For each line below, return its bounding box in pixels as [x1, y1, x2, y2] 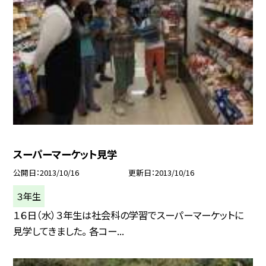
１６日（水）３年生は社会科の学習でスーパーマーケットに [13, 207, 244, 222]
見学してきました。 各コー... [13, 223, 125, 238]
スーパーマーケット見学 [13, 146, 118, 161]
